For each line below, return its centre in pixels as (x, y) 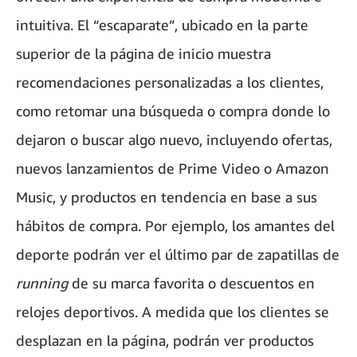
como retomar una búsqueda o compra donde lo (173, 111)
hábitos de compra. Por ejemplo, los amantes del (175, 226)
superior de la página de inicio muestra (143, 54)
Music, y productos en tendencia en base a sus (167, 197)
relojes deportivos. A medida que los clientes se (173, 312)
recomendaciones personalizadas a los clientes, (170, 82)
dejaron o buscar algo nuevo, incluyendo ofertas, (174, 140)
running (44, 283)
